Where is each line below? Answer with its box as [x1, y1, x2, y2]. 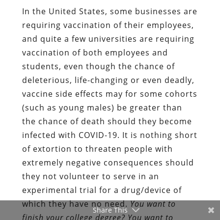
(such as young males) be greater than [22, 102, 182, 113]
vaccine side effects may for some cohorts [22, 88, 197, 99]
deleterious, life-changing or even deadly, [22, 74, 194, 85]
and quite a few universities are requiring [22, 33, 194, 44]
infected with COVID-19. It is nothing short [22, 129, 197, 140]
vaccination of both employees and [22, 47, 168, 58]
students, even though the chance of [22, 60, 175, 72]
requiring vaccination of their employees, [22, 19, 194, 30]
